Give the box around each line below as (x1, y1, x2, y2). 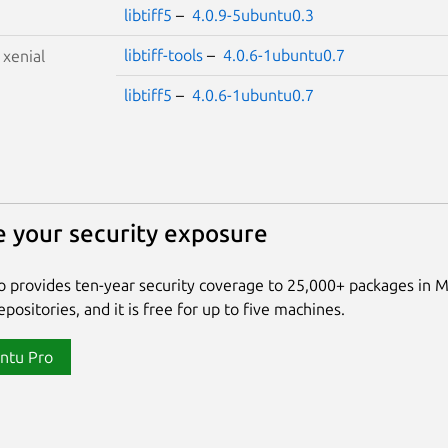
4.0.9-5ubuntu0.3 (191, 5, 314, 24)
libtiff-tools (123, 45, 203, 64)
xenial (2, 46, 45, 65)
